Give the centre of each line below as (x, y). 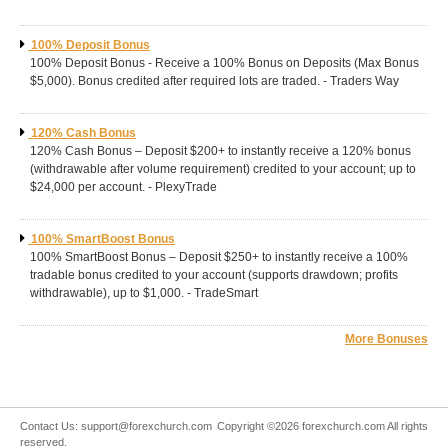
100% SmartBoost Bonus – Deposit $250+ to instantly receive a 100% (219, 257)
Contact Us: (50, 426)
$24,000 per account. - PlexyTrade (123, 187)
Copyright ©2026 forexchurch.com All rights (322, 426)
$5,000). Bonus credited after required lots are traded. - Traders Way (214, 81)
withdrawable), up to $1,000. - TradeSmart (144, 293)
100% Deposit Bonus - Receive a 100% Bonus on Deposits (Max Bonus (224, 63)
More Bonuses (386, 339)
